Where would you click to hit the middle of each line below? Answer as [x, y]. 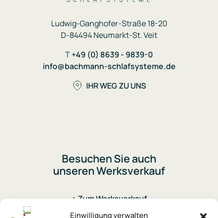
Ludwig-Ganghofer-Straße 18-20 [109, 23]
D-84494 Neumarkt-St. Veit [109, 35]
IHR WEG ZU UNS [116, 86]
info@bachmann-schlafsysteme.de [109, 66]
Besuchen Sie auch [109, 159]
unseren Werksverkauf [109, 171]
